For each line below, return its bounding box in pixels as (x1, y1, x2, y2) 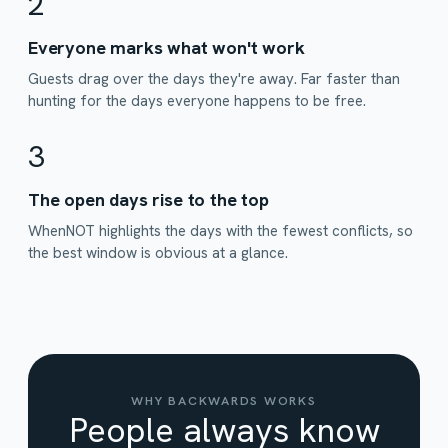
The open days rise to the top (28, 188, 269, 211)
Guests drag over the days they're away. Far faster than (28, 69, 400, 89)
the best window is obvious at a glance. (28, 243, 288, 263)
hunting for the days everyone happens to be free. (28, 91, 366, 111)
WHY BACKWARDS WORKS (131, 392, 317, 409)
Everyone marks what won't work (28, 36, 305, 59)
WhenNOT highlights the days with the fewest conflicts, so (28, 221, 413, 241)
